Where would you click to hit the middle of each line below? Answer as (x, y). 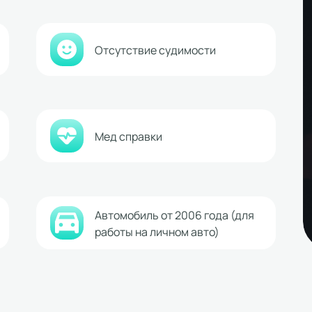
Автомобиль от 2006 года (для (174, 214)
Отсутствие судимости (155, 49)
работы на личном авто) (157, 231)
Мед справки (128, 136)
